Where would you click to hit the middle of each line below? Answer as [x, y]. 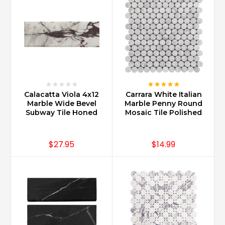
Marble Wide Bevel [62, 104]
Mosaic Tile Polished [163, 113]
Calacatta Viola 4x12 [62, 95]
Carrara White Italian [163, 95]
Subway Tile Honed [62, 113]
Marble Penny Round [163, 104]
